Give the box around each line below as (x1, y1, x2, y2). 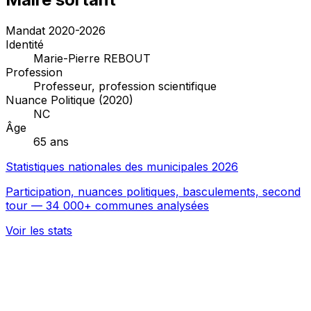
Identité (6, 37, 44, 51)
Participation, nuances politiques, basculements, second (6, 184, 301, 199)
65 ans (33, 134, 69, 149)
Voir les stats (6, 223, 72, 237)
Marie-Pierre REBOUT (33, 51, 151, 65)
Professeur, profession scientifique (33, 78, 217, 93)
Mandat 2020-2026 (6, 23, 106, 37)
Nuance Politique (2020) (6, 92, 133, 107)
